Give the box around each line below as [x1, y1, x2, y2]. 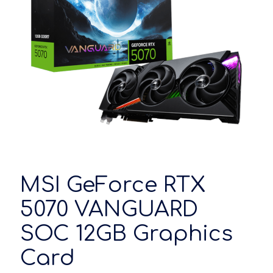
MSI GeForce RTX [20, 173, 206, 197]
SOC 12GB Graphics [20, 222, 233, 246]
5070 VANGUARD [20, 197, 198, 221]
